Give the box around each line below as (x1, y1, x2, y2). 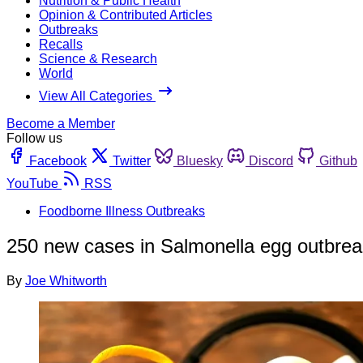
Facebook (29, 153, 87, 168)
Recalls (39, 36, 83, 51)
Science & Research (39, 51, 157, 66)
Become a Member (6, 116, 115, 130)
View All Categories (39, 88, 156, 103)
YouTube (6, 176, 58, 190)
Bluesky (177, 153, 223, 168)
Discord (249, 153, 293, 168)
